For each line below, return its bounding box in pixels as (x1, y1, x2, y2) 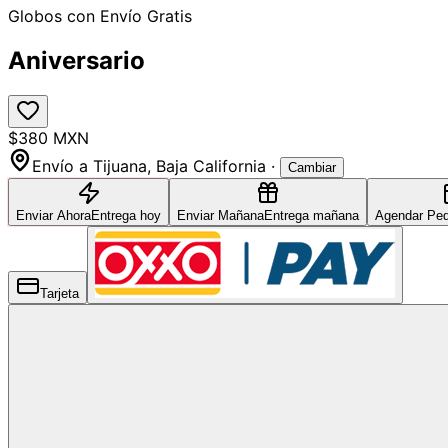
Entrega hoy (91, 207, 161, 223)
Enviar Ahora (16, 207, 91, 223)
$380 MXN (8, 127, 89, 148)
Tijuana (93, 155, 147, 176)
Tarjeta (40, 285, 79, 301)
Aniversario (8, 45, 145, 75)
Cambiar (288, 159, 336, 175)
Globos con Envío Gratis (8, 6, 192, 26)
